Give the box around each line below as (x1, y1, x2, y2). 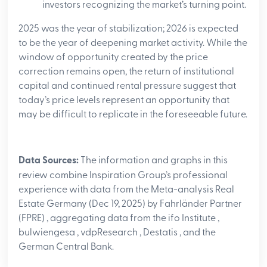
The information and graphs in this (79, 154, 228, 166)
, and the (179, 226, 216, 238)
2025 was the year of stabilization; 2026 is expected (18, 22, 239, 35)
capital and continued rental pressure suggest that (18, 79, 237, 92)
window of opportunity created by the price (18, 51, 209, 63)
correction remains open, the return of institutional (18, 65, 235, 77)
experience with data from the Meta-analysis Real (18, 183, 235, 195)
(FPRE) (18, 212, 47, 224)
